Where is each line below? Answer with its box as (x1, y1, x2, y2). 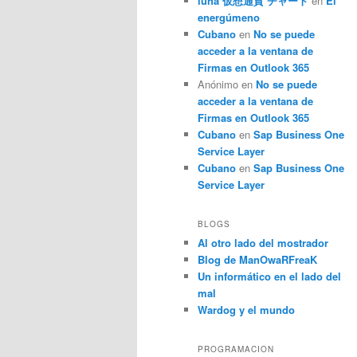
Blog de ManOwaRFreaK (198, 251, 317, 267)
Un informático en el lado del (198, 268, 341, 284)
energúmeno (198, 9, 260, 25)
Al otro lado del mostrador (198, 234, 328, 250)
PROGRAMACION (198, 343, 274, 355)
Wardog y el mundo (198, 301, 295, 317)
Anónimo (198, 76, 238, 92)
